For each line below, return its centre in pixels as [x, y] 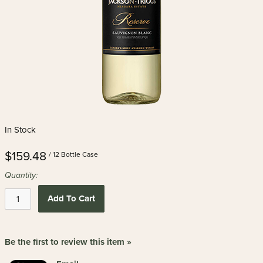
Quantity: [21, 175]
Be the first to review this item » [68, 242]
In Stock [20, 130]
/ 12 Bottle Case [73, 154]
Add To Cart [71, 198]
